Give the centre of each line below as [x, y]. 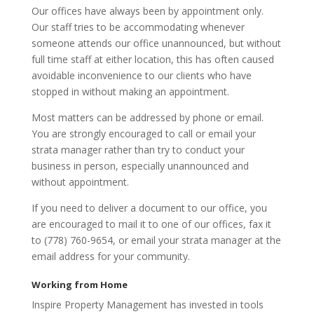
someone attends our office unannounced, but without [156, 43]
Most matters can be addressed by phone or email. [147, 117]
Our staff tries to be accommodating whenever [138, 27]
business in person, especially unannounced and [140, 165]
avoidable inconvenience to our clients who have [141, 75]
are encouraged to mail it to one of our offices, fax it [151, 224]
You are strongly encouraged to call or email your [143, 133]
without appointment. [80, 182]
